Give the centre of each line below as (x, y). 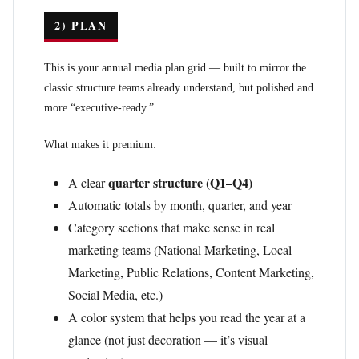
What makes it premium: (100, 145)
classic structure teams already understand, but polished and (179, 88)
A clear (88, 182)
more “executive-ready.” (99, 108)
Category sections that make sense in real (171, 227)
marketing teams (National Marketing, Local (180, 250)
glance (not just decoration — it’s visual (168, 339)
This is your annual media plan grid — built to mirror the (175, 68)
